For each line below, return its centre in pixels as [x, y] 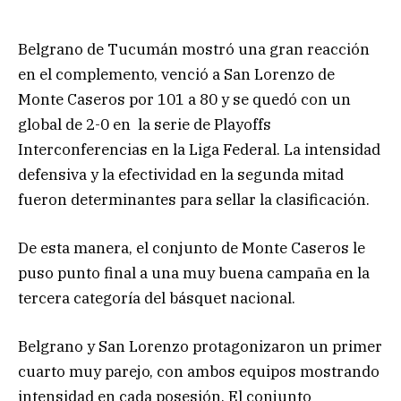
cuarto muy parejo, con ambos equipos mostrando [199, 372]
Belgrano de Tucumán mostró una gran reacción [194, 49]
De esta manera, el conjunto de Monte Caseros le [192, 247]
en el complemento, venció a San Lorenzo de [176, 74]
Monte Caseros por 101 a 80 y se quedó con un [184, 99]
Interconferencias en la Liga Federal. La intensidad [199, 149]
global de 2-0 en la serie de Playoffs [145, 124]
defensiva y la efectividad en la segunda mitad [181, 174]
